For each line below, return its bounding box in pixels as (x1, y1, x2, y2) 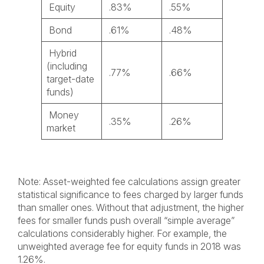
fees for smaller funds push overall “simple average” (18, 214, 235, 226)
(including (47, 60, 87, 72)
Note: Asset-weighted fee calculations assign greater (18, 176, 240, 187)
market (47, 122, 75, 134)
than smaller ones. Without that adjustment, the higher (18, 202, 244, 213)
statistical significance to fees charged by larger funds (18, 189, 243, 200)
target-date (47, 73, 94, 85)
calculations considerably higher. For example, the (18, 227, 227, 239)
